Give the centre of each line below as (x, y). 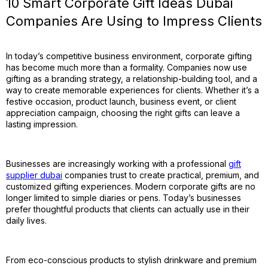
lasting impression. (42, 124)
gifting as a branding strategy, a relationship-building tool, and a (132, 79)
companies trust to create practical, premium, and (161, 175)
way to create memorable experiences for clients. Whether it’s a (133, 90)
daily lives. (26, 220)
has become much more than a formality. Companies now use (127, 67)
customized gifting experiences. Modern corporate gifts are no (131, 186)
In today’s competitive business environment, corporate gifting (129, 56)
